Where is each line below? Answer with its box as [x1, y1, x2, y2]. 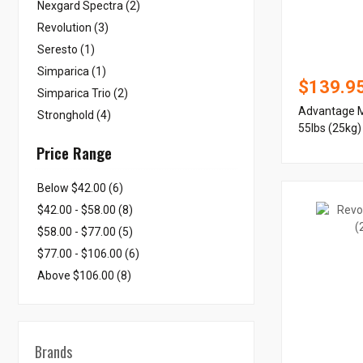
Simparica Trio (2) [37, 87, 128, 100]
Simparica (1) [37, 65, 106, 78]
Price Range [36, 143, 112, 164]
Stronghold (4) [37, 109, 111, 122]
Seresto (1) [37, 43, 95, 56]
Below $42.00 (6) [37, 181, 123, 194]
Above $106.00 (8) [37, 269, 131, 282]
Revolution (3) [37, 21, 109, 34]
